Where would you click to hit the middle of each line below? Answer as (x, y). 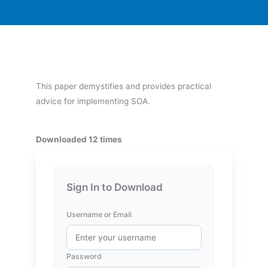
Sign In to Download (115, 187)
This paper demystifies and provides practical (124, 86)
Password (84, 256)
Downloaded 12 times (79, 139)
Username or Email (99, 214)
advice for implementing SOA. (93, 101)
